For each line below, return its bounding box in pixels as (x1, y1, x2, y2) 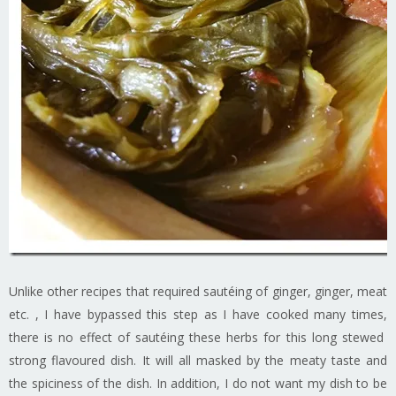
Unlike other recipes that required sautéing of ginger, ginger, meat (9, 282, 387, 300)
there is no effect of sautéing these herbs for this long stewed (9, 328, 387, 346)
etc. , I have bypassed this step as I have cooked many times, (9, 305, 387, 323)
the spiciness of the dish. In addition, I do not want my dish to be (9, 374, 387, 392)
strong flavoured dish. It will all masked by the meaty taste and (9, 351, 387, 369)
